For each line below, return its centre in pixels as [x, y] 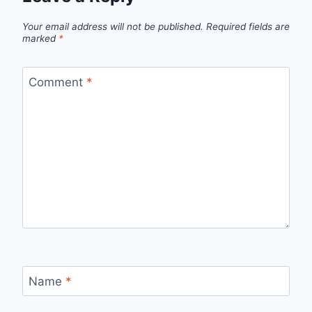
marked [40, 39]
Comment [57, 83]
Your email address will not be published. [113, 27]
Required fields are [248, 27]
